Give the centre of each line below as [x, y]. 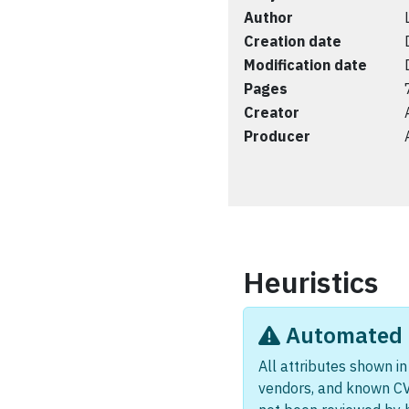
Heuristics [311, 282]
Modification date [305, 65]
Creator [272, 112]
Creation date [293, 41]
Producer [277, 136]
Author [268, 17]
